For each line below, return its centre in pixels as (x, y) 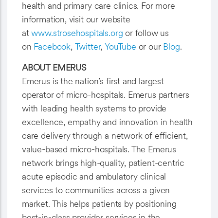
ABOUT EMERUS (54, 67)
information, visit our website (76, 19)
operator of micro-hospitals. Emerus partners (106, 95)
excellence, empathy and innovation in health (108, 122)
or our (150, 46)
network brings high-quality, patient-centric (103, 163)
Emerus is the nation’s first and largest (93, 81)
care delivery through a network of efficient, (105, 136)
